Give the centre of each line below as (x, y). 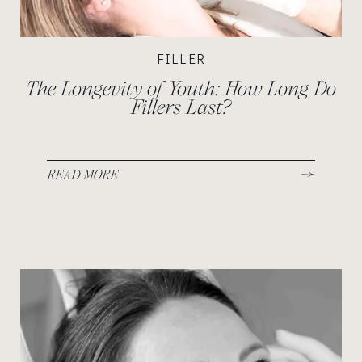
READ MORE (83, 174)
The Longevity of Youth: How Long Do (181, 89)
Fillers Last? (181, 107)
